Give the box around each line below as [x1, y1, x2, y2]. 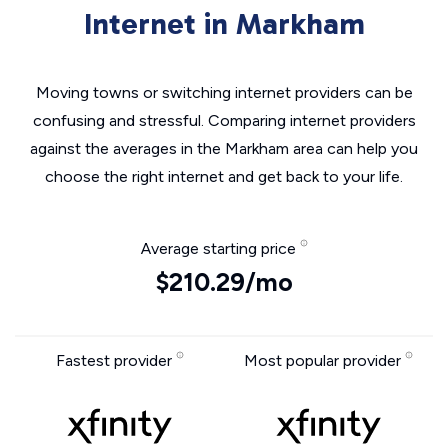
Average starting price [140, 239, 300, 258]
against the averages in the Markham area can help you [30, 139, 418, 158]
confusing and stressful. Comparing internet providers [32, 111, 416, 130]
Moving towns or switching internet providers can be [35, 83, 413, 102]
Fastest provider [55, 351, 176, 370]
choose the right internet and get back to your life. [45, 167, 403, 186]
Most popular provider [244, 351, 405, 370]
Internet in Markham [83, 6, 365, 42]
